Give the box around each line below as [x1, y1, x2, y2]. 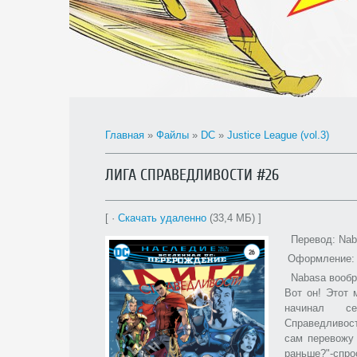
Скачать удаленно [118, 212, 206, 224]
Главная [105, 129, 144, 141]
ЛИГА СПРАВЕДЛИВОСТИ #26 [105, 166, 279, 184]
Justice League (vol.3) [227, 129, 329, 141]
